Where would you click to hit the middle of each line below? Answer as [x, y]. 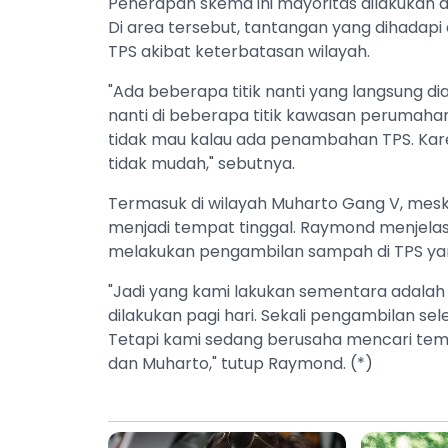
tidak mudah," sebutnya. [203, 163]
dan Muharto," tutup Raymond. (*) [240, 363]
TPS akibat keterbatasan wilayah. [241, 51]
